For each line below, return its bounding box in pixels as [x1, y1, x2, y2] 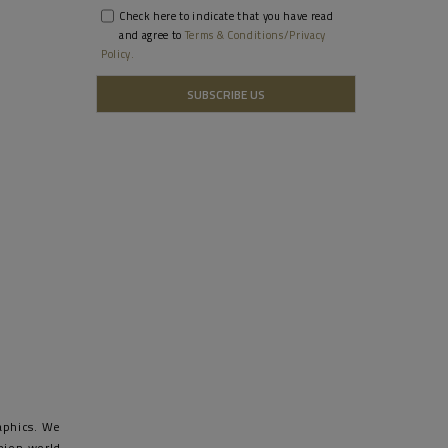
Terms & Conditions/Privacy [184, 27, 327, 44]
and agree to [119, 27, 185, 44]
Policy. [101, 46, 135, 63]
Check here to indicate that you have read [119, 8, 334, 25]
